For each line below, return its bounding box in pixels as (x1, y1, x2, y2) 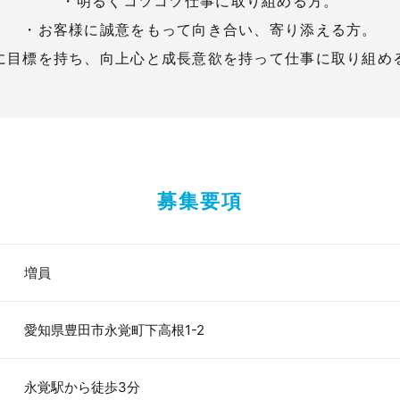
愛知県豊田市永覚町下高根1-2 (24, 321, 204, 338)
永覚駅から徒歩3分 (24, 379, 140, 396)
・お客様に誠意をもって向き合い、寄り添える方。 (22, 22, 378, 37)
